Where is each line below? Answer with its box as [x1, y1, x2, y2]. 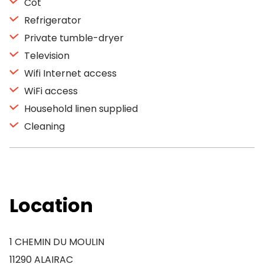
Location [9, 192, 93, 219]
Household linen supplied [22, 102, 138, 115]
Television [22, 49, 70, 62]
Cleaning [22, 120, 65, 133]
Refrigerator [22, 14, 81, 27]
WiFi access [22, 84, 78, 98]
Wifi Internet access [22, 67, 117, 80]
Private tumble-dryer [22, 31, 124, 45]
